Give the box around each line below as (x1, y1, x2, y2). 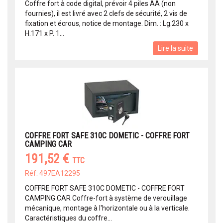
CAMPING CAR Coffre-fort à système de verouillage (25, 194, 187, 203)
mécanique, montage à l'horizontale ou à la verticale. (25, 204, 190, 213)
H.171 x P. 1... (25, 29, 64, 38)
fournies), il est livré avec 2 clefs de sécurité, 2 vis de (25, 9, 187, 18)
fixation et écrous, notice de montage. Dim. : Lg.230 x (25, 19, 189, 28)
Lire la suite (158, 44, 193, 53)
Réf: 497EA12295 (25, 169, 80, 178)
